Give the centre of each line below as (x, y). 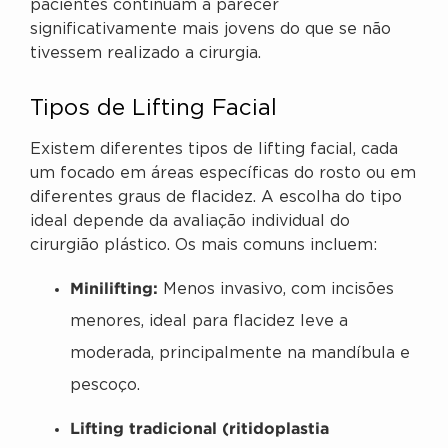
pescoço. (105, 386)
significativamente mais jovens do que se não (210, 29)
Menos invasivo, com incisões (276, 290)
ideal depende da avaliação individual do (190, 221)
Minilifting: (114, 288)
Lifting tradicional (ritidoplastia (199, 428)
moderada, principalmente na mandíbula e (240, 354)
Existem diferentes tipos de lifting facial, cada (214, 149)
